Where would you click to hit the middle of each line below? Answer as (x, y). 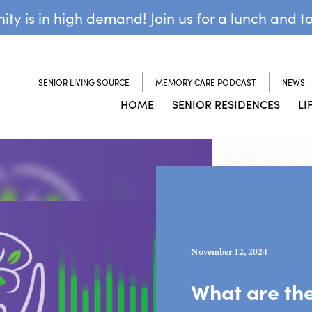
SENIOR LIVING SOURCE (84, 82)
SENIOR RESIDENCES (226, 103)
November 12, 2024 (229, 251)
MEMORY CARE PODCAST (206, 82)
